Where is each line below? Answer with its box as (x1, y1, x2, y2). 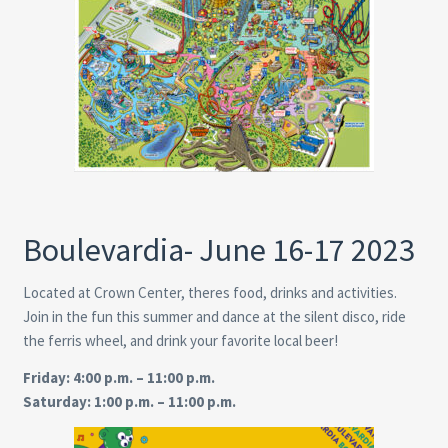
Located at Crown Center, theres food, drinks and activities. (22, 282, 397, 302)
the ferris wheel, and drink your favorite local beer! (22, 330, 338, 350)
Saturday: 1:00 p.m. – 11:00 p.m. (22, 391, 236, 411)
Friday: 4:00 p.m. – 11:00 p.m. (22, 367, 215, 387)
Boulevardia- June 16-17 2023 (22, 229, 415, 270)
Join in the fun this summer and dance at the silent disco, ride (22, 306, 406, 326)
